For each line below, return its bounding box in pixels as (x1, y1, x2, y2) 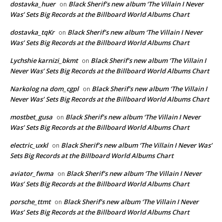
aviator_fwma (10, 168, 54, 178)
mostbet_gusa (10, 112, 53, 121)
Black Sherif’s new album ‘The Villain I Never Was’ (61, 140, 212, 150)
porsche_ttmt (10, 197, 51, 206)
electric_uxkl (10, 140, 48, 150)
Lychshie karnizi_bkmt (10, 55, 78, 65)
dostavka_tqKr (10, 27, 55, 37)
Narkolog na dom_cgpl (10, 84, 79, 93)
